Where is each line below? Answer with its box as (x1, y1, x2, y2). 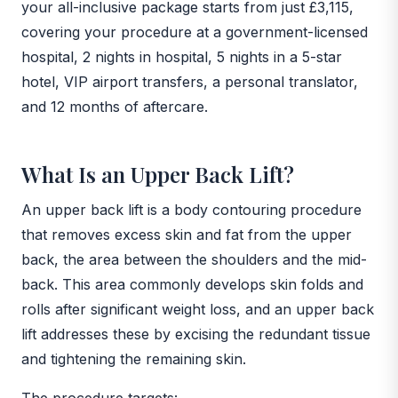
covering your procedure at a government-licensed (21, 22, 368, 41)
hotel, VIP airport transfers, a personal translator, (21, 72, 358, 91)
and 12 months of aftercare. (21, 97, 208, 115)
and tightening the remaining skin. (21, 349, 246, 368)
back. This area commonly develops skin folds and (21, 275, 363, 293)
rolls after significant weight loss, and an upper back (21, 299, 374, 318)
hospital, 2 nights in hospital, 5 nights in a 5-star (21, 47, 342, 66)
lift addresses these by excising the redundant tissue (21, 324, 370, 343)
